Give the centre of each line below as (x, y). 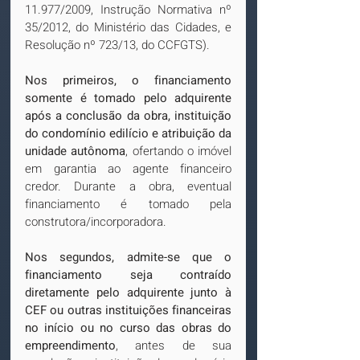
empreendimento (70, 346)
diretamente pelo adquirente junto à (128, 292)
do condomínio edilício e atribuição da (128, 133)
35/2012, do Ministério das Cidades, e (128, 27)
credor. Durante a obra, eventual (128, 186)
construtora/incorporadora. (96, 222)
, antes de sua (174, 346)
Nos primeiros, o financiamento (128, 80)
